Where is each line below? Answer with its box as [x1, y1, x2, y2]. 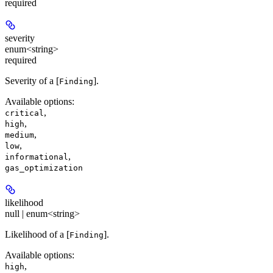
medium [5, 130, 34, 140]
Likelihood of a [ [5, 229, 69, 239]
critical [5, 108, 44, 118]
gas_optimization [5, 163, 83, 172]
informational [5, 152, 68, 161]
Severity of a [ [5, 75, 59, 86]
